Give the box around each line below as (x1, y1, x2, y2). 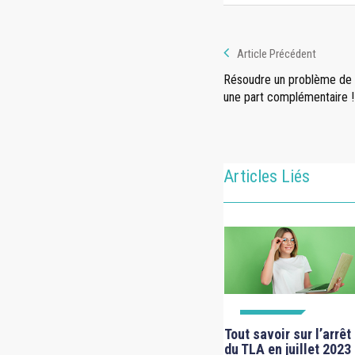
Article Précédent (237, 46, 316, 61)
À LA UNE (251, 315, 288, 326)
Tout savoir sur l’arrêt (223, 325, 351, 342)
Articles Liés (223, 166, 310, 186)
